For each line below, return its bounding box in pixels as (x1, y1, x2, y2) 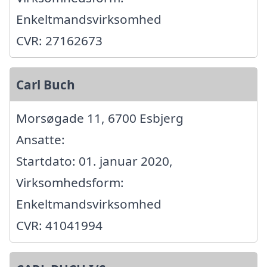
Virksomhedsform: (16, 174, 124, 191)
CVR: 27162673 (16, 32, 103, 49)
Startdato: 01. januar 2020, (16, 153, 173, 170)
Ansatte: (16, 131, 65, 148)
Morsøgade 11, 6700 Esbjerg (16, 110, 184, 127)
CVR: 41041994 (16, 217, 103, 234)
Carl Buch (16, 76, 75, 94)
